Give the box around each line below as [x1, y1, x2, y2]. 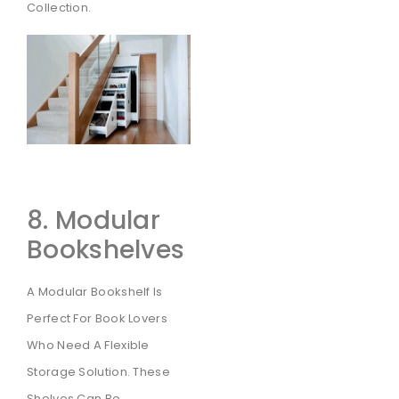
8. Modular [27, 203, 161, 239]
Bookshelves [27, 232, 185, 268]
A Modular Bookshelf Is [27, 283, 163, 301]
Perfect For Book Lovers [27, 310, 167, 328]
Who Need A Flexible [27, 337, 150, 354]
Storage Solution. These [27, 363, 170, 381]
